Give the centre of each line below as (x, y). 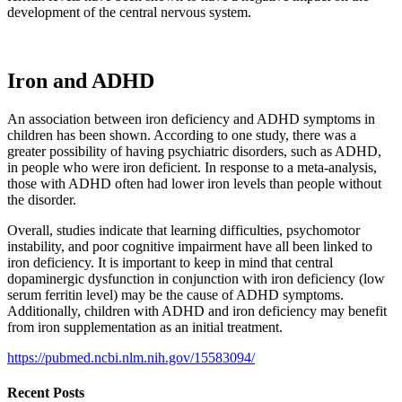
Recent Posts (46, 392)
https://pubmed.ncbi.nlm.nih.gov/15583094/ (131, 357)
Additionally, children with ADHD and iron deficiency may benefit (197, 310)
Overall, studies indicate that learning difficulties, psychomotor (184, 230)
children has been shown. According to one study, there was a (182, 135)
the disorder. (42, 199)
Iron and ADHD (81, 80)
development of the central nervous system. (129, 12)
